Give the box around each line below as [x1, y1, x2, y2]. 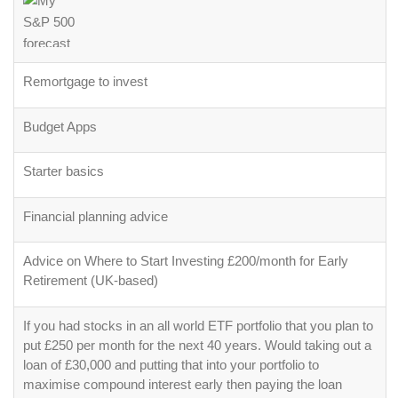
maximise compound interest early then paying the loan [23, 376, 342, 392]
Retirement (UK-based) [23, 273, 158, 288]
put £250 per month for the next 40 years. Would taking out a [23, 337, 371, 353]
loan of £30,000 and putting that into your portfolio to [23, 356, 319, 372]
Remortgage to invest [23, 74, 147, 89]
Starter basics [23, 163, 104, 179]
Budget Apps [23, 118, 97, 134]
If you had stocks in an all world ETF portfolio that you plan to [23, 317, 373, 333]
